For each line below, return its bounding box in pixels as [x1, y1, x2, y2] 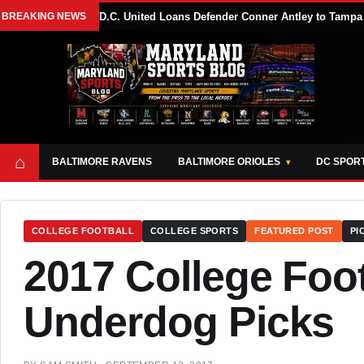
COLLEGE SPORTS [150, 226, 239, 236]
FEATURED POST [254, 226, 334, 236]
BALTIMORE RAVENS [52, 155, 152, 167]
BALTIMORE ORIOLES [178, 155, 280, 167]
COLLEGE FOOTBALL [32, 226, 135, 236]
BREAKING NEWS [2, 11, 86, 22]
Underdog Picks [24, 298, 335, 345]
